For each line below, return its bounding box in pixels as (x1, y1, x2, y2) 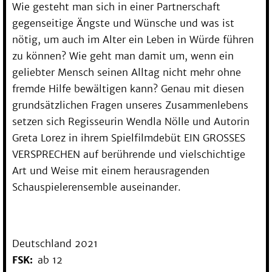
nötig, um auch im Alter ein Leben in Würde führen (12, 33, 254, 46)
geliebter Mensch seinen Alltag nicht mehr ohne (12, 66, 241, 78)
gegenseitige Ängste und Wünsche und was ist (12, 16, 234, 29)
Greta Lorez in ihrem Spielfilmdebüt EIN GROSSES (12, 131, 245, 144)
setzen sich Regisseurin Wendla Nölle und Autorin (12, 115, 250, 127)
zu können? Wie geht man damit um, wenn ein (12, 49, 234, 62)
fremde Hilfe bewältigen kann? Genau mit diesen (12, 82, 244, 95)
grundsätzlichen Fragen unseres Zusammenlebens (12, 98, 248, 111)
